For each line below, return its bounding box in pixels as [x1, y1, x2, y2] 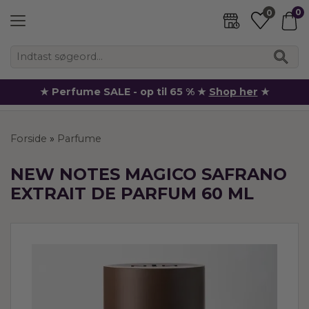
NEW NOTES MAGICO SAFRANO [10, 164, 287, 185]
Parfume [57, 132, 101, 145]
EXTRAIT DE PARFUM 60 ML [10, 183, 254, 204]
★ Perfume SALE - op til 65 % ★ [39, 85, 209, 98]
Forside [10, 132, 47, 145]
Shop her [208, 85, 258, 98]
